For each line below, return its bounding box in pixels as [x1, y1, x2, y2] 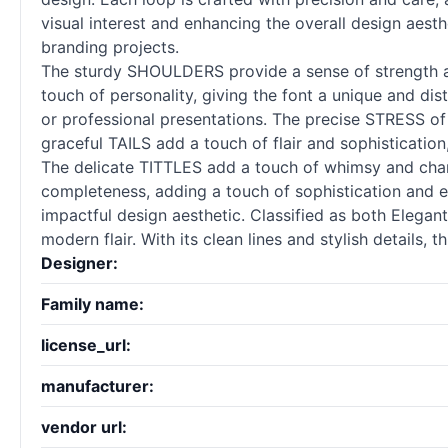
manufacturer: [41, 376, 154, 397]
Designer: [41, 253, 118, 274]
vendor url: [41, 417, 127, 438]
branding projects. [41, 37, 179, 58]
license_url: [41, 335, 131, 356]
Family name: [41, 294, 144, 315]
